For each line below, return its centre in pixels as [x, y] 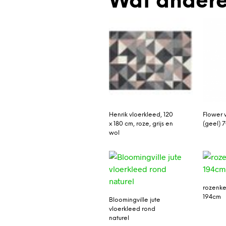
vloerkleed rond [132, 209]
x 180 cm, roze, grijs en [141, 124]
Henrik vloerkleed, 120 [141, 115]
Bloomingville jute [134, 200]
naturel [119, 218]
